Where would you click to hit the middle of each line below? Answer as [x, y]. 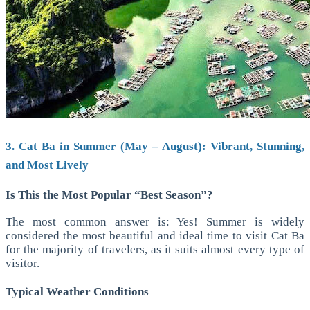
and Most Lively [47, 165]
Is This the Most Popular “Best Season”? [109, 195]
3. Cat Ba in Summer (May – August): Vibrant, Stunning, [155, 147]
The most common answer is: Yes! [106, 221]
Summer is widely [255, 221]
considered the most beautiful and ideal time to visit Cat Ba [155, 235]
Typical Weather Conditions [77, 291]
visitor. [22, 263]
